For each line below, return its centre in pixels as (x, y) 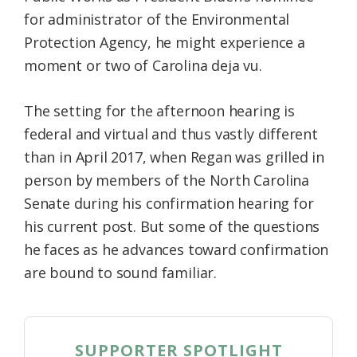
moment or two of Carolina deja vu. (143, 65)
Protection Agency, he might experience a (165, 42)
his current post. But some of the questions (172, 226)
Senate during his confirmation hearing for (169, 203)
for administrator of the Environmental (157, 19)
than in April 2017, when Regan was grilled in (174, 157)
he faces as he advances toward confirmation (177, 249)
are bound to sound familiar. (120, 272)
